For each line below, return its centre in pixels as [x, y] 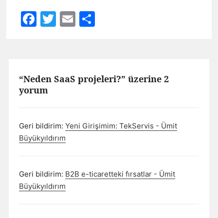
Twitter [82, 18]
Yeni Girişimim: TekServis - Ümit [121, 126]
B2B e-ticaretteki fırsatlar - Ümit [120, 174]
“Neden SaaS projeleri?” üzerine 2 [94, 79]
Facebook [73, 18]
